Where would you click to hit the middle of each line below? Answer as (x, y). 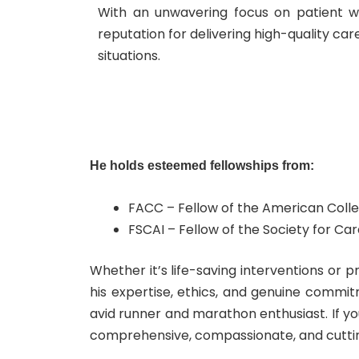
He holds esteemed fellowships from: (202, 166)
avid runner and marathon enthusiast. (211, 313)
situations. (129, 56)
